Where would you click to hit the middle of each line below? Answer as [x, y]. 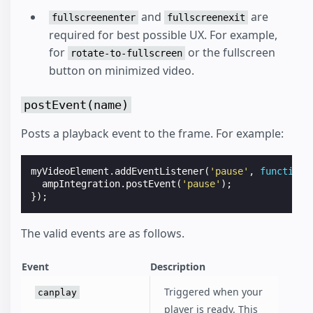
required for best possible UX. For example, [163, 35]
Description [178, 267]
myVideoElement [70, 172]
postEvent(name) [76, 104]
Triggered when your [213, 292]
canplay [57, 293]
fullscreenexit [206, 17]
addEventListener [160, 172]
